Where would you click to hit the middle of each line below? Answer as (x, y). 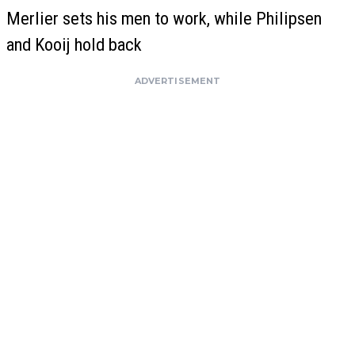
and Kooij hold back (74, 44)
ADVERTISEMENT (177, 80)
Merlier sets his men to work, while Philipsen (164, 18)
